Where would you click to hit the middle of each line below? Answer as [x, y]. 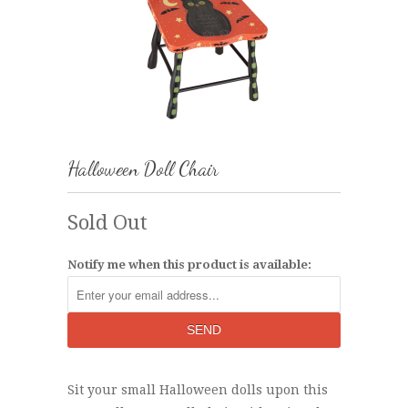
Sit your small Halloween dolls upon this [198, 390]
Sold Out [107, 223]
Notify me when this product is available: [189, 265]
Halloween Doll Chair [143, 169]
